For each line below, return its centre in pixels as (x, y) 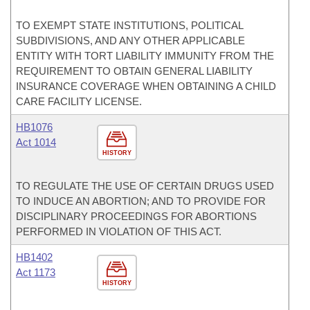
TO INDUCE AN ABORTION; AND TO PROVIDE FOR (141, 201)
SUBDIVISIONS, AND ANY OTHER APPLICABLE (130, 40)
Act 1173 (36, 272)
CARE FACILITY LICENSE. (79, 101)
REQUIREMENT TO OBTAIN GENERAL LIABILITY (134, 71)
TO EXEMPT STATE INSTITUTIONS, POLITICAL (129, 25)
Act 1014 (36, 142)
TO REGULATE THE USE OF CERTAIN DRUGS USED (145, 186)
